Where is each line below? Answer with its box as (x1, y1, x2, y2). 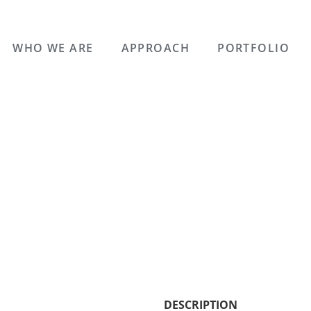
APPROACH (121, 40, 190, 56)
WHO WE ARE (12, 40, 94, 56)
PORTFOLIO (217, 40, 290, 56)
